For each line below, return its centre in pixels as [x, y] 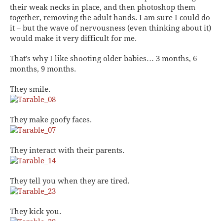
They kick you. [36, 211]
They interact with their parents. [67, 150]
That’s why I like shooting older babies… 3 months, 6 [103, 58]
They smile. [30, 89]
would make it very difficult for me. [73, 38]
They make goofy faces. [51, 120]
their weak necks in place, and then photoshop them [103, 7]
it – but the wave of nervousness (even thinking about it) [110, 28]
